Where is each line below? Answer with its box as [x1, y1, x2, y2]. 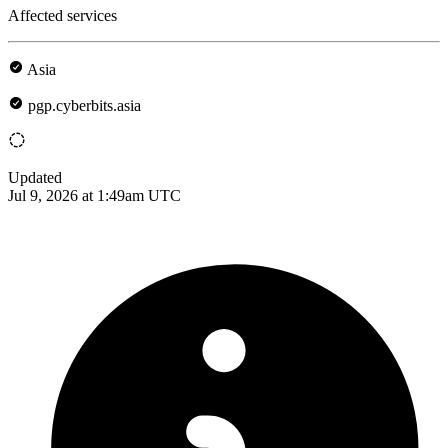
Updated [8, 168, 62, 186]
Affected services [8, 6, 117, 24]
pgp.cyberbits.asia [28, 96, 141, 114]
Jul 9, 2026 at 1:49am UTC [8, 186, 181, 204]
